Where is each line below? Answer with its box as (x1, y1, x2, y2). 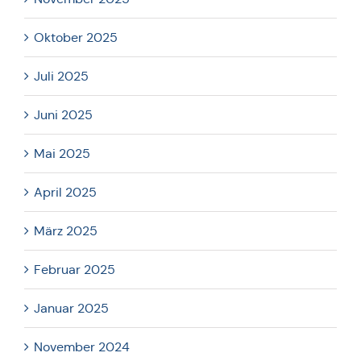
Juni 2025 (34, 106, 93, 122)
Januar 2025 (34, 300, 109, 316)
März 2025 (34, 222, 98, 239)
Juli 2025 (34, 68, 89, 84)
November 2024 (34, 338, 130, 355)
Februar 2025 (34, 261, 115, 277)
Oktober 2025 (34, 29, 118, 45)
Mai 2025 (34, 145, 90, 161)
